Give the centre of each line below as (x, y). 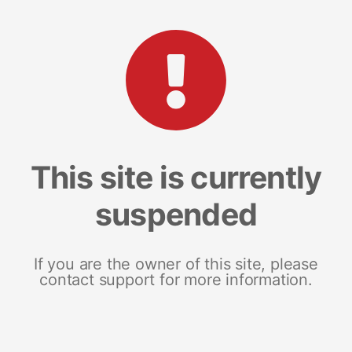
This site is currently (176, 177)
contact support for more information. (176, 279)
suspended (176, 214)
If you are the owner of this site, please (176, 264)
